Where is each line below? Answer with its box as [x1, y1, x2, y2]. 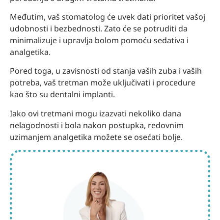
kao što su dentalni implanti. [10, 89, 115, 100]
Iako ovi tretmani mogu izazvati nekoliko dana [10, 108, 181, 119]
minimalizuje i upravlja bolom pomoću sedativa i [10, 35, 189, 46]
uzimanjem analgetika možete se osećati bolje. [10, 131, 183, 142]
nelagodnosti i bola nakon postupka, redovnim [10, 119, 184, 131]
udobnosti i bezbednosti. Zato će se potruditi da [10, 23, 188, 34]
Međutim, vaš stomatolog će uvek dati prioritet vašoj [10, 11, 205, 23]
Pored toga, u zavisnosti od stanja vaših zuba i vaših [10, 65, 202, 77]
